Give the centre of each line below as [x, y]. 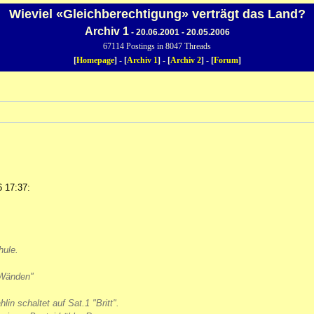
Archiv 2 [185, 60]
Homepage [95, 60]
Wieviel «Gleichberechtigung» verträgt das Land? [157, 14]
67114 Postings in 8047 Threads [157, 46]
